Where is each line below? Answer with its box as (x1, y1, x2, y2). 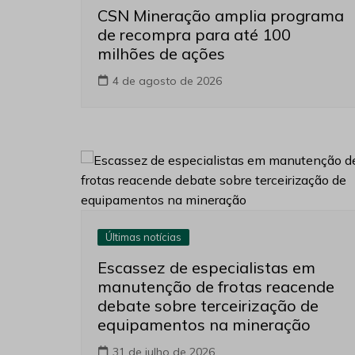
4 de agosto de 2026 (113, 74, 222, 89)
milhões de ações (97, 44, 225, 64)
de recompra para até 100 (97, 25, 291, 45)
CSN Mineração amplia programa (97, 6, 344, 26)
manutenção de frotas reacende (97, 277, 334, 297)
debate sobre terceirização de (97, 296, 319, 316)
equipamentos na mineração (97, 315, 311, 335)
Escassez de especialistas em (97, 258, 315, 278)
